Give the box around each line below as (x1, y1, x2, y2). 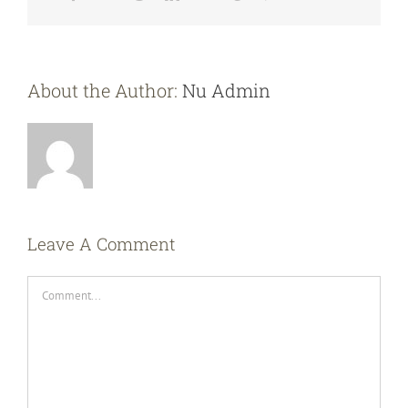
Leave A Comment (27, 231, 176, 255)
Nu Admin (182, 77, 270, 102)
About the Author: (27, 77, 182, 102)
